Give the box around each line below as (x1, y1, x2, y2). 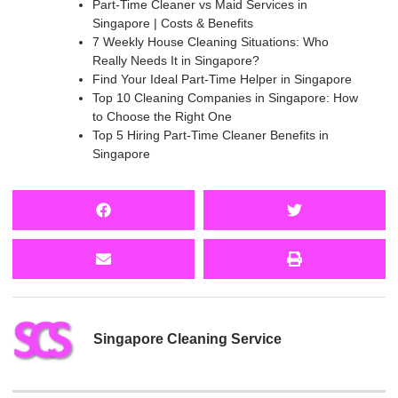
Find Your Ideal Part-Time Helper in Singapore (92, 72, 352, 87)
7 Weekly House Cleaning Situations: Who (92, 35, 329, 50)
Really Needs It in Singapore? (92, 53, 259, 68)
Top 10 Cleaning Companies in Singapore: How (92, 91, 358, 106)
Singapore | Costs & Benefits (92, 16, 253, 31)
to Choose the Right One (92, 109, 232, 124)
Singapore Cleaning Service (93, 331, 282, 347)
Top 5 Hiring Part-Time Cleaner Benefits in (92, 128, 329, 143)
